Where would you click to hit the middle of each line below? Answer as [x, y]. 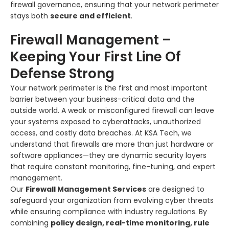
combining [30, 223]
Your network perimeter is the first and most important [109, 88]
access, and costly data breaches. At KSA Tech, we [101, 133]
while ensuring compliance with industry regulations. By [109, 211]
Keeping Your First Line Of [96, 56]
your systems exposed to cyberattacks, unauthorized [106, 121]
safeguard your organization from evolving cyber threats [112, 200]
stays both [30, 16]
